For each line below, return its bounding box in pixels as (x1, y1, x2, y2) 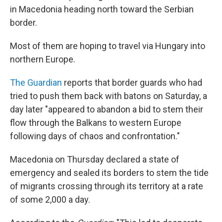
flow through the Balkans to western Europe (10, 117, 181, 128)
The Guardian (10, 77, 62, 88)
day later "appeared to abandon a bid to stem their (10, 104, 203, 114)
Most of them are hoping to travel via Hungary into (10, 41, 205, 51)
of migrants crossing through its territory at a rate (10, 181, 203, 191)
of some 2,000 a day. (10, 194, 90, 205)
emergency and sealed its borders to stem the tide (10, 167, 209, 178)
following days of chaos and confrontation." (10, 131, 180, 141)
